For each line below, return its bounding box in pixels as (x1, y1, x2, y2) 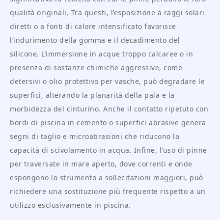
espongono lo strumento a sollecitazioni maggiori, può (10, 173, 203, 183)
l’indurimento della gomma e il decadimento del (10, 35, 180, 45)
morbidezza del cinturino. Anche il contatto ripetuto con (10, 104, 208, 114)
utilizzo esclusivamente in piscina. (10, 200, 131, 210)
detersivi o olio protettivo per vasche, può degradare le (10, 77, 205, 86)
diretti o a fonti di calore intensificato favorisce (10, 22, 176, 31)
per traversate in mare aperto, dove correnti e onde (10, 159, 192, 169)
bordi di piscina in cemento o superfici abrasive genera (10, 118, 206, 128)
